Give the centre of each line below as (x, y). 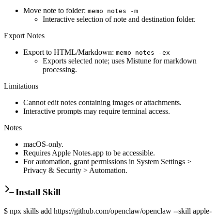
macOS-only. (43, 144)
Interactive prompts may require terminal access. (97, 111)
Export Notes (24, 35)
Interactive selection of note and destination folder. (119, 19)
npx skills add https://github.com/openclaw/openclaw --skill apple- (111, 211)
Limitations (21, 86)
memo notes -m (113, 11)
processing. (60, 69)
